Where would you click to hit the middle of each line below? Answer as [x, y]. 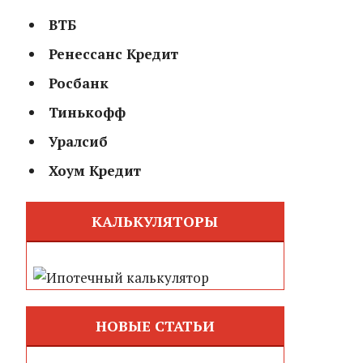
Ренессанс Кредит [113, 53]
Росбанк [78, 83]
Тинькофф [87, 112]
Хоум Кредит [94, 170]
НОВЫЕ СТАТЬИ [155, 325]
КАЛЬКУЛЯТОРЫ [155, 221]
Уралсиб [78, 141]
